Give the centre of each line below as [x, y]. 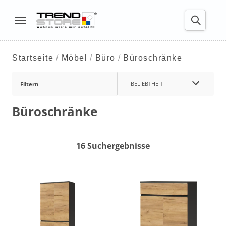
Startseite [33, 58]
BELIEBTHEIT [147, 83]
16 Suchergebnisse [113, 146]
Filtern [29, 84]
